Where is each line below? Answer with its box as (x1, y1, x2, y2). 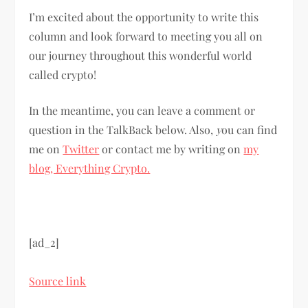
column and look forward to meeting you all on (29, 28, 263, 43)
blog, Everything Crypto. (29, 160, 151, 175)
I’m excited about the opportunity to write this (29, 9, 259, 24)
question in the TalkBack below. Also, (29, 122, 217, 137)
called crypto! (29, 67, 102, 82)
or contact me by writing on (99, 141, 244, 156)
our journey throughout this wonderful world (29, 47, 252, 63)
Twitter (63, 141, 100, 156)
